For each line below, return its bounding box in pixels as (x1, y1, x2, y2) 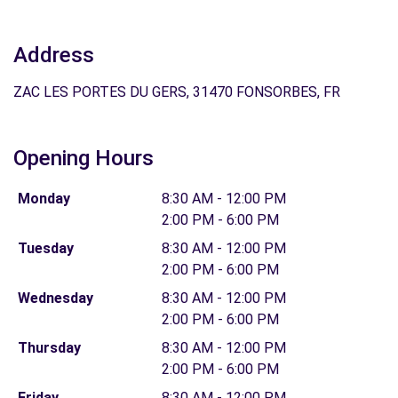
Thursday (17, 339, 81, 356)
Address (13, 43, 94, 68)
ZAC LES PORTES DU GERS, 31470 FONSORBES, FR (13, 84, 340, 100)
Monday (17, 190, 70, 207)
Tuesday (17, 240, 74, 257)
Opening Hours (13, 146, 154, 171)
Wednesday (17, 290, 93, 306)
